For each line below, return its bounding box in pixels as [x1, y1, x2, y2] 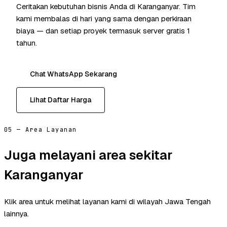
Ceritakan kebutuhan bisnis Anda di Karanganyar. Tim [16, 2, 196, 12]
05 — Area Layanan [4, 126, 77, 134]
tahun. [16, 38, 37, 48]
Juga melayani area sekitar [4, 146, 172, 164]
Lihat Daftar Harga [30, 95, 91, 105]
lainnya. [4, 208, 29, 218]
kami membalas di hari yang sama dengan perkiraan [16, 14, 192, 24]
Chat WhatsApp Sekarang [30, 69, 117, 79]
